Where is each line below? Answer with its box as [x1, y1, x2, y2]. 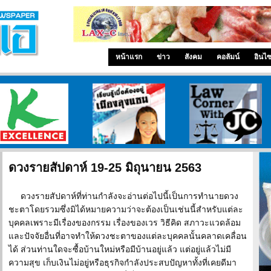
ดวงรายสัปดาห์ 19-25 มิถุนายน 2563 [8, 161, 201, 174]
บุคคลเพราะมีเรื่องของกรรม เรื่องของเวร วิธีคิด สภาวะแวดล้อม [8, 218, 241, 227]
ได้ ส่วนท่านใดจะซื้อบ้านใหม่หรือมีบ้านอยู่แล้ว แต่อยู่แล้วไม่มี [8, 244, 231, 254]
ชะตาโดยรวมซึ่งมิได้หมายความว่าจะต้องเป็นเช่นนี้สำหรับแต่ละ [8, 204, 243, 214]
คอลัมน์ [217, 53, 240, 61]
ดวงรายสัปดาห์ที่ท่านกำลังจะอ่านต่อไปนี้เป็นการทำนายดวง [21, 191, 238, 201]
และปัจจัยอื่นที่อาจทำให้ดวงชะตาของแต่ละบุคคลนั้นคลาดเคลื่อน [8, 231, 247, 241]
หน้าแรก [116, 53, 142, 61]
